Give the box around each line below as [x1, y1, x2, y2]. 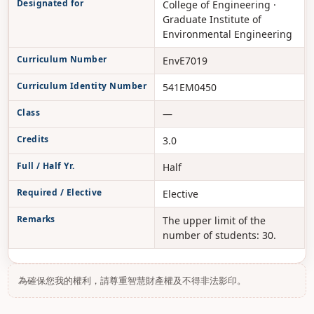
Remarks [16, 213, 55, 225]
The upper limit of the [162, 214, 266, 227]
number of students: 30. [162, 228, 276, 242]
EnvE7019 [162, 54, 207, 67]
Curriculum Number [16, 53, 107, 65]
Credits [16, 133, 49, 145]
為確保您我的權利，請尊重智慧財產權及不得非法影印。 [18, 275, 247, 287]
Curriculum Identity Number [16, 80, 147, 92]
